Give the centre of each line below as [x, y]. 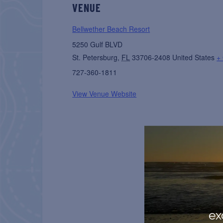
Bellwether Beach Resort [111, 29]
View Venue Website [105, 94]
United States [194, 57]
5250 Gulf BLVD [98, 45]
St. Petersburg [95, 57]
